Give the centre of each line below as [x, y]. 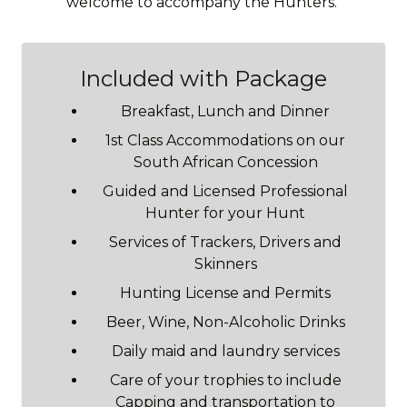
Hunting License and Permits [225, 293]
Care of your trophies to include [225, 380]
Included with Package [203, 79]
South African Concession [225, 162]
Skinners [225, 264]
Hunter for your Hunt [225, 213]
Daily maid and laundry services [225, 351]
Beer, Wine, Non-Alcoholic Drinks [225, 322]
